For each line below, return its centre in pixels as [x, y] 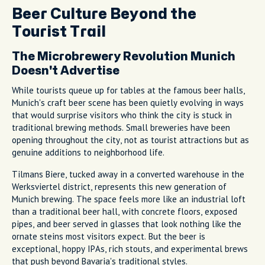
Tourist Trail [59, 32]
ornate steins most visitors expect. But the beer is [109, 236]
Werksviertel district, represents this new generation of [119, 186]
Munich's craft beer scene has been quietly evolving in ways [128, 102]
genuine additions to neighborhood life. [88, 152]
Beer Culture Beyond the [104, 14]
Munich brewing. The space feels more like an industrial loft [129, 199]
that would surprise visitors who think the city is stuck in [122, 115]
